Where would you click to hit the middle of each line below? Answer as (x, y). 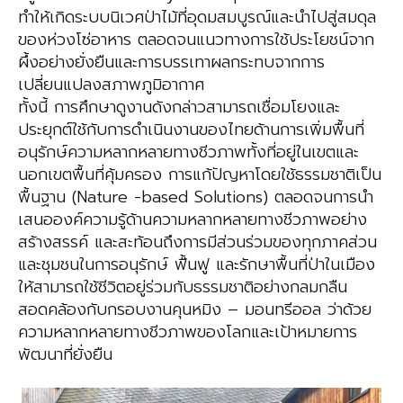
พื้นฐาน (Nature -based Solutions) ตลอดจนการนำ (196, 197)
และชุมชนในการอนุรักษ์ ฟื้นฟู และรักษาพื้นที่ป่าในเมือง (197, 265)
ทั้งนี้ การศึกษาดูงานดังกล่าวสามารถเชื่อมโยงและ (179, 107)
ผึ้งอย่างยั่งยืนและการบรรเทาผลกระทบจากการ (171, 63)
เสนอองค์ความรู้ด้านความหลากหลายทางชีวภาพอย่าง (193, 220)
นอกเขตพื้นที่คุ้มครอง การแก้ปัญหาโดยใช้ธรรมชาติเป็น (200, 175)
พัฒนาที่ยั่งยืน (65, 355)
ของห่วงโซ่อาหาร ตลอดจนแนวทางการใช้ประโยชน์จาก (196, 40)
